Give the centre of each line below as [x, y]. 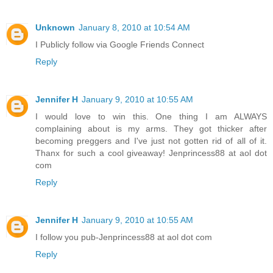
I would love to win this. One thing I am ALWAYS [151, 117]
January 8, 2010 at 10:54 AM [134, 28]
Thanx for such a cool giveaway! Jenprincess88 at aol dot [151, 153]
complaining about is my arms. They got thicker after [151, 129]
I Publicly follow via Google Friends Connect [120, 45]
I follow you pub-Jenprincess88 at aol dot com [124, 237]
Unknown [55, 28]
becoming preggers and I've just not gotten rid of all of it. [151, 141]
